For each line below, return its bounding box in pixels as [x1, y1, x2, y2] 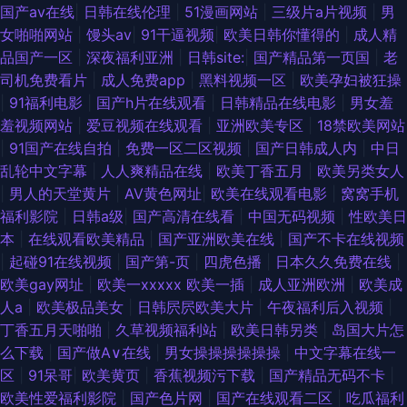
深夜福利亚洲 [86, 48, 178, 67]
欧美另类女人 [317, 162, 404, 181]
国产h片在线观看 [96, 94, 211, 113]
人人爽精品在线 [101, 162, 207, 181]
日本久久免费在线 [275, 253, 396, 272]
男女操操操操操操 [164, 343, 285, 362]
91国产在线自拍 [9, 139, 116, 158]
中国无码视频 [248, 207, 340, 226]
